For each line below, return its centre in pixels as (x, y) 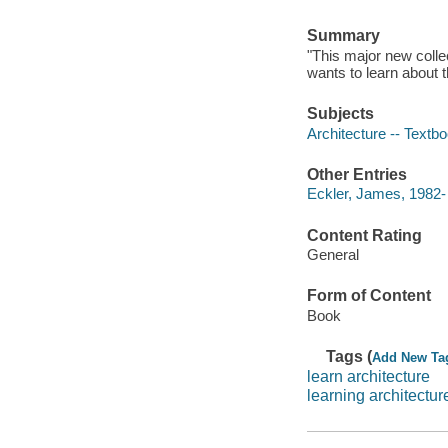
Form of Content (368, 296)
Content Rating (364, 235)
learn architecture (368, 376)
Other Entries (356, 174)
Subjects (340, 113)
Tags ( (349, 357)
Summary (343, 36)
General (332, 255)
